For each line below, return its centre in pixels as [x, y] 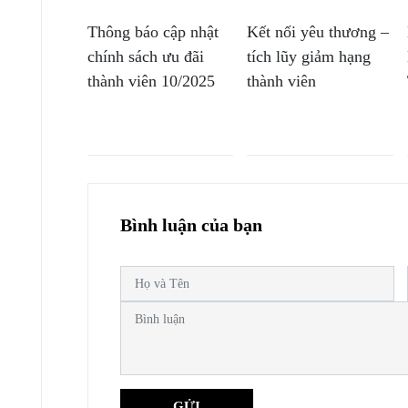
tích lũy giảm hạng [309, 57]
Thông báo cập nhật [153, 32]
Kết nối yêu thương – [318, 32]
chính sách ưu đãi [145, 57]
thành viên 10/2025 [151, 82]
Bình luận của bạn [191, 225]
